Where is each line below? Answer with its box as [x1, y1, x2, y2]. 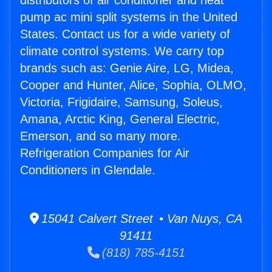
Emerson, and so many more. [20, 129, 181, 143]
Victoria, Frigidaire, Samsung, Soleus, [20, 95, 223, 109]
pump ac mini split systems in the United [20, 10, 237, 24]
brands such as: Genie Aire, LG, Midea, [20, 61, 234, 75]
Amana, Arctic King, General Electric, [20, 112, 220, 126]
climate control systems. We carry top [20, 44, 224, 58]
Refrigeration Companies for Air [20, 146, 189, 160]
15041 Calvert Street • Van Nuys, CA [39, 212, 242, 226]
